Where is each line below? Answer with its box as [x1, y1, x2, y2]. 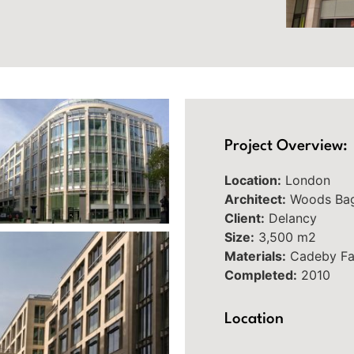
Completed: [224, 267, 297, 284]
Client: [224, 210, 265, 227]
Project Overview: [224, 138, 348, 155]
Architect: [224, 191, 286, 208]
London [281, 172, 330, 189]
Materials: [224, 248, 286, 265]
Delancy [265, 210, 317, 227]
